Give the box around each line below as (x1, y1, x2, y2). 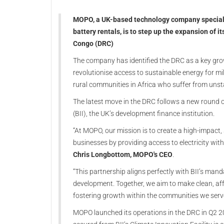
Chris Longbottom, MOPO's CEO (73, 150, 172, 159)
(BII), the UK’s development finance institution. (73, 109, 214, 118)
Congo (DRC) (73, 39, 113, 48)
